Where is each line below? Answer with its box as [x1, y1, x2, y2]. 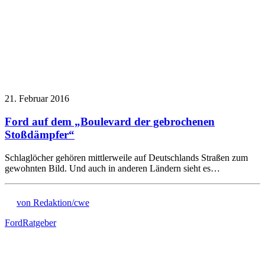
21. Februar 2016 [5, 93, 69, 104]
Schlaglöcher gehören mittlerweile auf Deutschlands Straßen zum [5, 152, 248, 163]
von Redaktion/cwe [17, 197, 89, 208]
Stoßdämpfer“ [5, 128, 75, 141]
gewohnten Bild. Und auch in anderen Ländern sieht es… [5, 163, 220, 173]
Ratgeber [22, 217, 56, 228]
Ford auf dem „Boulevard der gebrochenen [5, 115, 215, 128]
